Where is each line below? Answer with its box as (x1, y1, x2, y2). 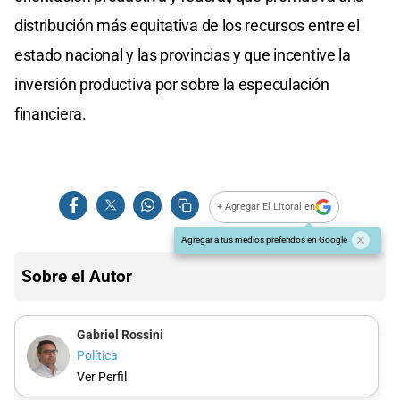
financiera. (14, 104, 87, 123)
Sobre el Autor (21, 265, 132, 287)
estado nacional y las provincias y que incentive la (14, 45, 351, 64)
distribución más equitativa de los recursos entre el (14, 15, 360, 35)
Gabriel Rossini (76, 327, 163, 343)
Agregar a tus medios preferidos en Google (181, 234, 347, 245)
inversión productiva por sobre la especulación (14, 74, 329, 94)
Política (76, 348, 118, 364)
